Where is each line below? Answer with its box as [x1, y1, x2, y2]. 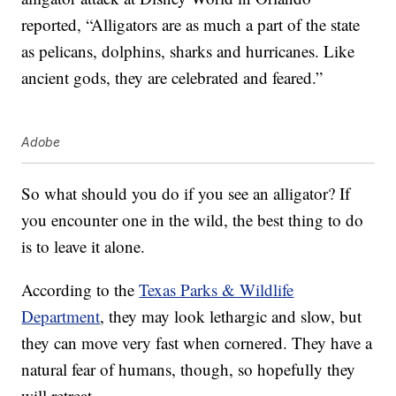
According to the [21, 278, 140, 301]
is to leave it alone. [21, 235, 146, 258]
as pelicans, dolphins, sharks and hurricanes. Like [21, 40, 355, 63]
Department [21, 305, 101, 328]
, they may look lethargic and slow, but [100, 305, 362, 328]
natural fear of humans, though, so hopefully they [21, 358, 356, 381]
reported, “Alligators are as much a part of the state [21, 13, 361, 36]
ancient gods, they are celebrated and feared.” [21, 66, 324, 89]
